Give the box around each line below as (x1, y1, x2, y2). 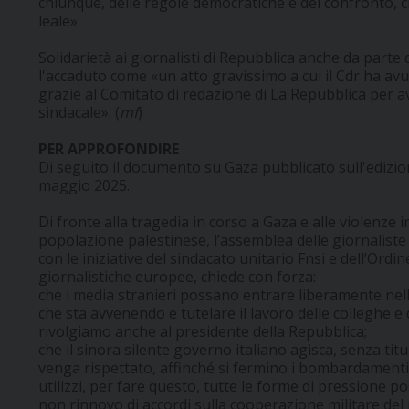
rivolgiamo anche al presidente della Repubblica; (38, 321, 367, 342)
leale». (38, 11, 80, 32)
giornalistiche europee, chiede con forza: (38, 267, 316, 288)
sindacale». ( (38, 102, 120, 123)
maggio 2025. (38, 175, 130, 196)
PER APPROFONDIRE (38, 139, 179, 160)
